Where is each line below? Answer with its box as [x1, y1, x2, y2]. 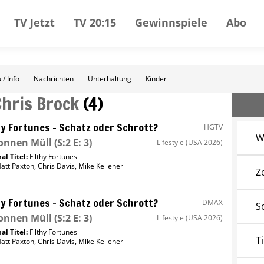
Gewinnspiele [135, 15, 207, 29]
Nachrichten [34, 74, 74, 84]
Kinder [146, 74, 167, 84]
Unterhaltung [88, 74, 131, 84]
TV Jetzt [14, 15, 55, 29]
